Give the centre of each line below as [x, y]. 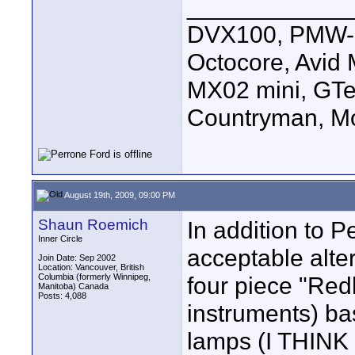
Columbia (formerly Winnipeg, [94, 277]
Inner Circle [60, 239]
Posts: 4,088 [62, 296]
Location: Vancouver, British [91, 267]
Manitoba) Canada [73, 286]
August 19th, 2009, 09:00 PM [119, 195]
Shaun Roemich [93, 225]
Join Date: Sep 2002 [77, 258]
